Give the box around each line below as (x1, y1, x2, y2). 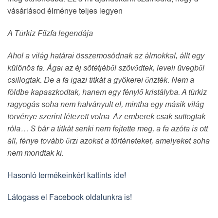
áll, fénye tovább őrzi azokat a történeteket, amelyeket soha (7, 135, 210, 146)
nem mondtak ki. (7, 147, 64, 159)
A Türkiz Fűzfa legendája (7, 28, 93, 39)
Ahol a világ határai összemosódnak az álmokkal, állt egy (7, 50, 204, 61)
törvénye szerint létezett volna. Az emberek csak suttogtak (7, 111, 205, 122)
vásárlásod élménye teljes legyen (7, 6, 123, 17)
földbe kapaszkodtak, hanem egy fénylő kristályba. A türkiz (7, 87, 207, 98)
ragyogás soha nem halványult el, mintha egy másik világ (7, 99, 204, 110)
